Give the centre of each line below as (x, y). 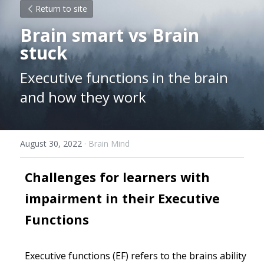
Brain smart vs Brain (110, 35)
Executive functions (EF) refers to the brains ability (136, 256)
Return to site (61, 9)
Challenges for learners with (117, 177)
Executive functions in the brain (124, 77)
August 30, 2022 (51, 143)
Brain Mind (109, 143)
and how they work (83, 97)
